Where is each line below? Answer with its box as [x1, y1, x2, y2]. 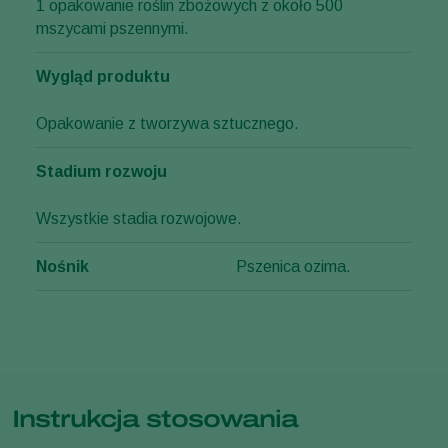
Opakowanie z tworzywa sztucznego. [36, 115, 299, 133]
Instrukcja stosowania [12, 406, 298, 433]
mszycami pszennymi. [36, 20, 189, 38]
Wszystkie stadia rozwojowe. [36, 210, 242, 228]
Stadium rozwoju [36, 163, 167, 181]
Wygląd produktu [36, 68, 170, 86]
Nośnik [36, 258, 89, 276]
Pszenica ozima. [236, 258, 351, 276]
